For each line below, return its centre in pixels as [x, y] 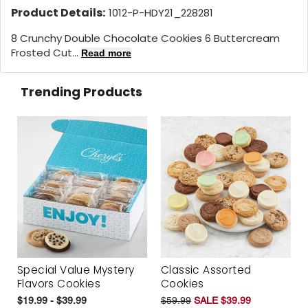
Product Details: [58, 12]
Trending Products [81, 91]
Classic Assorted [206, 270]
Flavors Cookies [59, 284]
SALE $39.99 [222, 301]
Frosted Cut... [46, 52]
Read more [106, 53]
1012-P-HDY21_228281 [161, 12]
